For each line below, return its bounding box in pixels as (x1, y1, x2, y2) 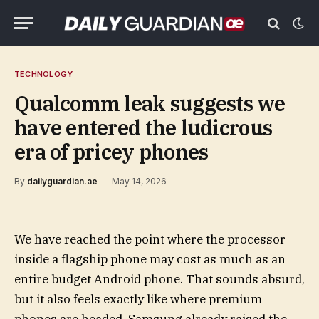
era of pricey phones (14, 138, 209, 165)
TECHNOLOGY (14, 69, 73, 79)
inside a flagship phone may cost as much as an (14, 251, 286, 267)
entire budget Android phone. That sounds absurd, (14, 271, 305, 287)
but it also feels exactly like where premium (14, 291, 262, 307)
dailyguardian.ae (27, 176, 98, 187)
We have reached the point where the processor (14, 231, 286, 247)
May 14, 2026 (112, 176, 167, 187)
